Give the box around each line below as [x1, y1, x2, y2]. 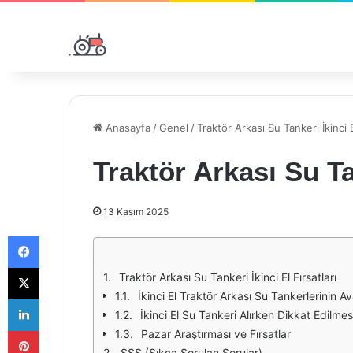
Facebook [39, 229, 87, 242]
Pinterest [39, 324, 84, 336]
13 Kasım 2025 [103, 206, 169, 217]
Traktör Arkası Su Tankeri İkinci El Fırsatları [119, 270, 336, 284]
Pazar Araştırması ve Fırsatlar [141, 327, 291, 340]
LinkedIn [39, 292, 80, 305]
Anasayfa [102, 121, 150, 134]
